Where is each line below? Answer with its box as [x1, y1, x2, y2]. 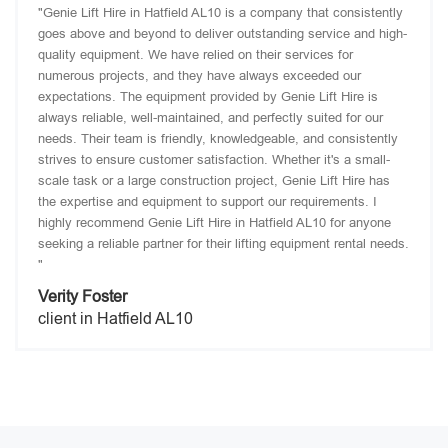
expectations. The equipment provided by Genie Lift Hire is [38, 89, 378, 104]
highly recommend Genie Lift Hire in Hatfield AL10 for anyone [38, 215, 391, 230]
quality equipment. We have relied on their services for [38, 47, 353, 62]
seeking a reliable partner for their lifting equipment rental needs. [38, 236, 409, 251]
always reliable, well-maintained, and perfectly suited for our [38, 110, 383, 125]
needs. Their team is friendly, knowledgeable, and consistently [38, 131, 398, 146]
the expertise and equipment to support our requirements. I [38, 194, 377, 209]
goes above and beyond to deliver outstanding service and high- [38, 26, 407, 41]
